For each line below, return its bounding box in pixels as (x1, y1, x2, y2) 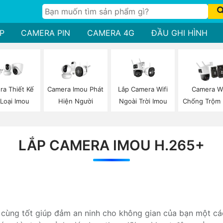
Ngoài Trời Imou (118, 97, 167, 105)
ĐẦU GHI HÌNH (151, 28, 208, 38)
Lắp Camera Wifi (118, 85, 168, 93)
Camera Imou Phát (47, 85, 104, 94)
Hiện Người (58, 97, 93, 106)
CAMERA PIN (21, 28, 71, 38)
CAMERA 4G (87, 28, 134, 38)
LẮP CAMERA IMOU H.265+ (18, 136, 205, 154)
